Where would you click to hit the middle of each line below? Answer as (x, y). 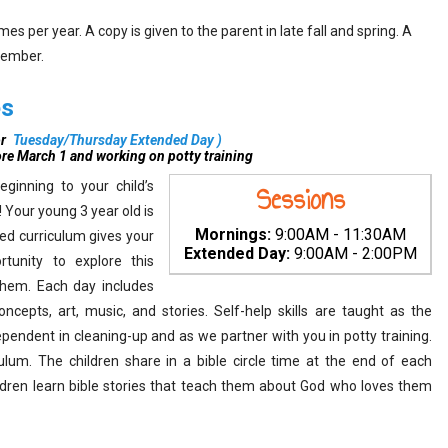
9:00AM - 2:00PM (353, 253)
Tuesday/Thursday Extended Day (113, 140)
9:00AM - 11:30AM (338, 234)
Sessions (300, 199)
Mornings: (232, 234)
